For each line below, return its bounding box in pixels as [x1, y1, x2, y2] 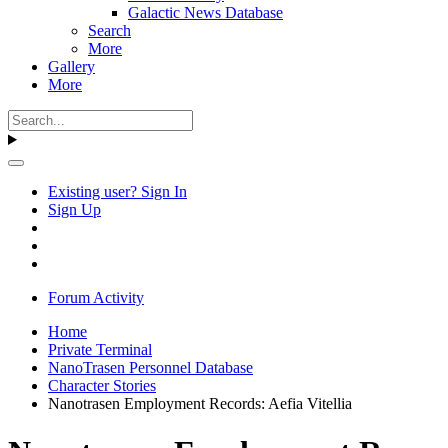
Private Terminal [48, 341, 152, 358]
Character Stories [48, 377, 156, 394]
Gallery [48, 58, 95, 75]
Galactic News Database [128, 4, 283, 21]
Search [88, 22, 131, 39]
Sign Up [48, 201, 101, 218]
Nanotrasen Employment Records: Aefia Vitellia [48, 395, 352, 412]
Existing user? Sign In [48, 183, 187, 200]
